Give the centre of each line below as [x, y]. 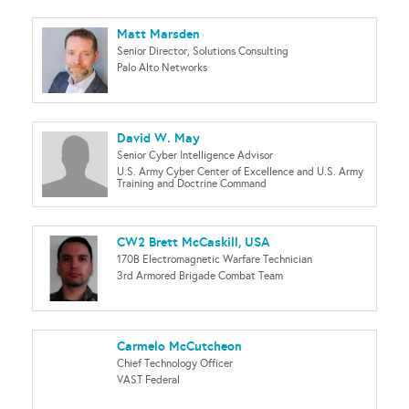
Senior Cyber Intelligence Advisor [195, 155]
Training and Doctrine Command [192, 184]
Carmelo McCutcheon [179, 346]
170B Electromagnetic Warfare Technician [215, 259]
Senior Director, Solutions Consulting [203, 51]
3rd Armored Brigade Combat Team [200, 276]
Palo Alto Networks [162, 68]
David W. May [158, 138]
